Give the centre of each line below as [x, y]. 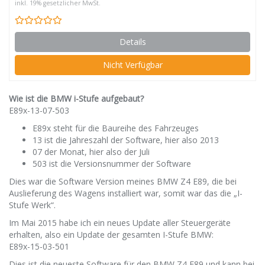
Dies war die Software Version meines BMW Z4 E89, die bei [123, 181]
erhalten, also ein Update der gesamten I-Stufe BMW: [111, 235]
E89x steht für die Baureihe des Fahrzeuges [116, 128]
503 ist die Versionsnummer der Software [112, 164]
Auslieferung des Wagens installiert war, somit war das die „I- [126, 193]
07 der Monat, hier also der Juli [91, 152]
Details [132, 42]
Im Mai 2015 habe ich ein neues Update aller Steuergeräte [120, 223]
